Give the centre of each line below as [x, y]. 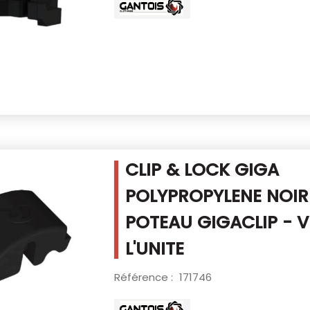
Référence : [145, 277]
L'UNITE [154, 248]
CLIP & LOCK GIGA [202, 170]
